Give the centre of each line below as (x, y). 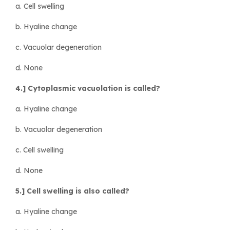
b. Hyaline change (46, 26)
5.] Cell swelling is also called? (72, 191)
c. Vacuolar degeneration (59, 47)
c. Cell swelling (40, 150)
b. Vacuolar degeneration (59, 129)
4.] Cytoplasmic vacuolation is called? (88, 88)
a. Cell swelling (40, 6)
